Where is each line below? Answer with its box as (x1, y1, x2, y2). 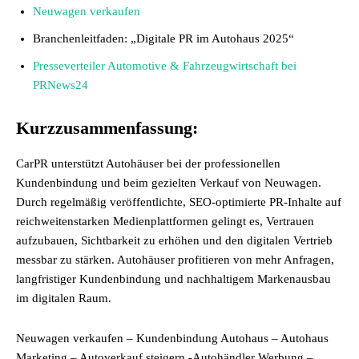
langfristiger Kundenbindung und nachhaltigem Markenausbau (16, 272, 331, 285)
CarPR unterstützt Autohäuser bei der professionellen (16, 157, 280, 170)
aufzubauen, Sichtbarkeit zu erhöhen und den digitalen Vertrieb (16, 234, 333, 247)
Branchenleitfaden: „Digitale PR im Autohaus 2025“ (33, 32, 294, 45)
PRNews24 (33, 79, 88, 91)
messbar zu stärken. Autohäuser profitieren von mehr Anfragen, (16, 253, 334, 266)
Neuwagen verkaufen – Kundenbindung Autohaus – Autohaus (16, 332, 329, 345)
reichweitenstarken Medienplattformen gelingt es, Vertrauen (16, 215, 314, 228)
